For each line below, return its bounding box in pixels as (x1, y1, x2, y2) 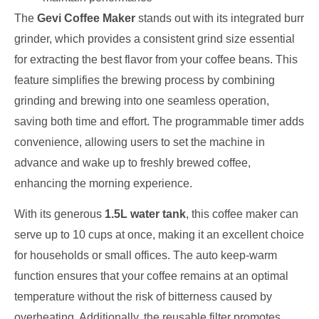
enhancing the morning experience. (14, 177, 192, 189)
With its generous (14, 208, 105, 221)
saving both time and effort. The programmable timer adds (14, 115, 304, 127)
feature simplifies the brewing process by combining (14, 73, 275, 86)
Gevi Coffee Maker (37, 11, 135, 24)
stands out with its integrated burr (135, 11, 304, 24)
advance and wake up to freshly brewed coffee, (14, 156, 251, 169)
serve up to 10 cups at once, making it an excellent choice (14, 229, 304, 241)
